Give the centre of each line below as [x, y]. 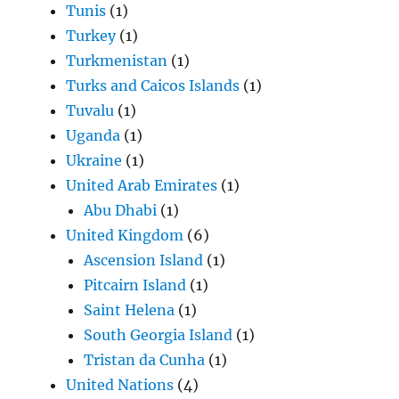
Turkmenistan [117, 61]
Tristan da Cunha [145, 360]
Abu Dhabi [121, 211]
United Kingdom [125, 236]
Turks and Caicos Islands [153, 86]
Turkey [91, 36]
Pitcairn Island [135, 285]
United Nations [120, 385]
